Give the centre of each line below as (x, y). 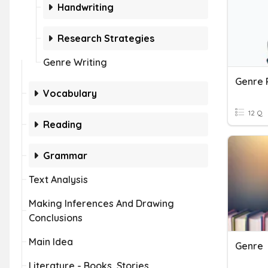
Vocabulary (70, 93)
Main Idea (51, 242)
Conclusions (56, 218)
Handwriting (86, 7)
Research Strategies (106, 38)
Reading (63, 124)
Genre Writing (75, 62)
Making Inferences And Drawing (101, 203)
